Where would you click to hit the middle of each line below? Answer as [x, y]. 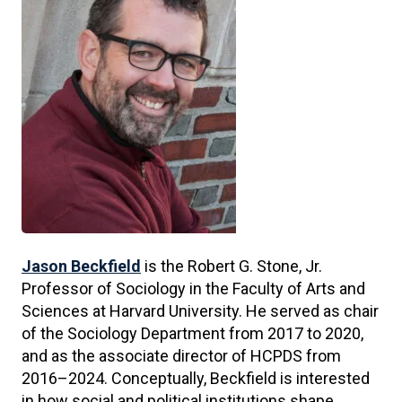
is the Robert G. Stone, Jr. [232, 266]
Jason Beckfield [81, 266]
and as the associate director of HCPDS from [181, 356]
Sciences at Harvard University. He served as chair [200, 311]
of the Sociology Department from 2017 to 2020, [192, 333]
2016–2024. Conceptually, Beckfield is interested [196, 378]
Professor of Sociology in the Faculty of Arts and [193, 288]
